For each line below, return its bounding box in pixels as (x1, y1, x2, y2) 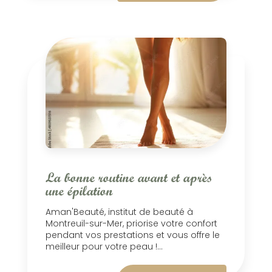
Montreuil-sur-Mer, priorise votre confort (46, 217, 217, 229)
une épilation (46, 182, 113, 199)
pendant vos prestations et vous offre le (46, 228, 220, 241)
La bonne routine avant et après (46, 169, 212, 186)
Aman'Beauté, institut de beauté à (46, 205, 193, 218)
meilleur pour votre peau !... (46, 240, 163, 253)
